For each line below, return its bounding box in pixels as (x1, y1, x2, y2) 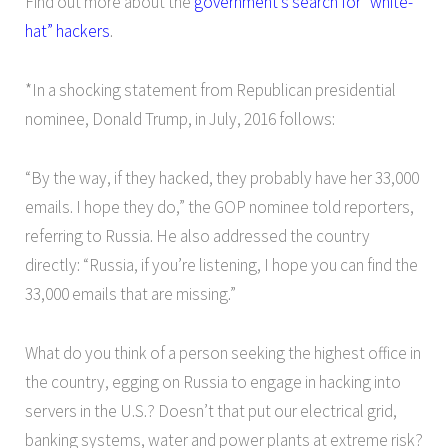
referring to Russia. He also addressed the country (25, 224, 370, 247)
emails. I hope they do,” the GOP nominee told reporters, (25, 195, 414, 218)
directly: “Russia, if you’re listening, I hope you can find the (25, 253, 418, 276)
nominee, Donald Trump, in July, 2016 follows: (25, 107, 335, 130)
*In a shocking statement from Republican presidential (25, 78, 396, 101)
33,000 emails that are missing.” (25, 282, 236, 305)
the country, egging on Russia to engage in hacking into (25, 370, 401, 393)
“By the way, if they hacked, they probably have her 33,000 (25, 166, 419, 189)
